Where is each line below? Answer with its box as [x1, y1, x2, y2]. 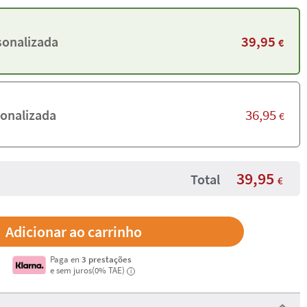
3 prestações [82, 254, 132, 265]
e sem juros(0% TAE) [50, 265, 125, 275]
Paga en [50, 254, 82, 265]
